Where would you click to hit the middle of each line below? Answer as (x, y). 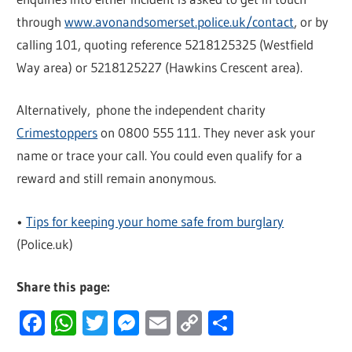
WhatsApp (130, 323)
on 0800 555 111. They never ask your (207, 133)
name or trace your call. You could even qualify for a (160, 156)
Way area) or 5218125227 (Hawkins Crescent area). (160, 67)
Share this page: (64, 287)
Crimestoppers (57, 133)
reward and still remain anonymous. (117, 178)
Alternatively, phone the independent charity (141, 110)
